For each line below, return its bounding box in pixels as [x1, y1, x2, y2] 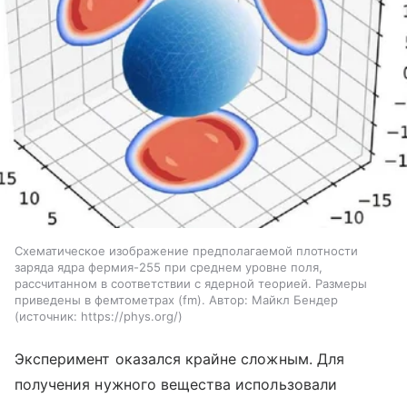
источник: [19, 308, 77, 323]
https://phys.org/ [81, 308, 178, 323]
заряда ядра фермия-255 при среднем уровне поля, [15, 259, 323, 274]
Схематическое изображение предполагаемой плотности [15, 243, 358, 258]
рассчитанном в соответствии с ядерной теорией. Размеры [15, 275, 367, 291]
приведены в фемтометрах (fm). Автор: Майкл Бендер [15, 292, 338, 307]
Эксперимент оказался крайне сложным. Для [15, 349, 344, 368]
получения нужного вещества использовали [15, 374, 337, 393]
